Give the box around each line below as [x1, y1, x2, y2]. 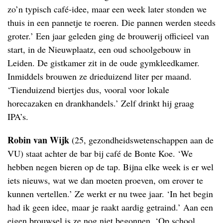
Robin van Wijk [7, 133, 69, 146]
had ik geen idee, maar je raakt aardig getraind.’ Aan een [7, 201, 213, 213]
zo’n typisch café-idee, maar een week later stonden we [7, 2, 207, 15]
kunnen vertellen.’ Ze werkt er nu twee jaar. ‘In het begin [7, 187, 213, 200]
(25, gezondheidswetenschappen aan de [69, 133, 214, 146]
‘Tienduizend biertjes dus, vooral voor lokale [7, 83, 169, 96]
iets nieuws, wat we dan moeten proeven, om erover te [7, 174, 203, 186]
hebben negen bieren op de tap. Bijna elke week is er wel [7, 160, 214, 173]
